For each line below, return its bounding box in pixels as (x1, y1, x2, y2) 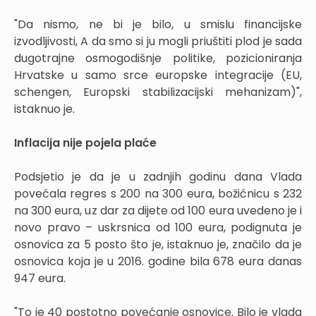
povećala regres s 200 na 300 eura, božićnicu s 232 (14, 185, 302, 202)
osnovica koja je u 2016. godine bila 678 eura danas (14, 253, 302, 269)
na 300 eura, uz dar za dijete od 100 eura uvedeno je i (14, 202, 302, 219)
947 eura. (14, 269, 68, 286)
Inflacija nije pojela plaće (14, 134, 157, 151)
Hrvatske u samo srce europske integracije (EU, (14, 66, 302, 83)
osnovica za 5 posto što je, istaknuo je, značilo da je (14, 236, 302, 253)
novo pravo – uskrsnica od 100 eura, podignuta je (14, 219, 302, 236)
